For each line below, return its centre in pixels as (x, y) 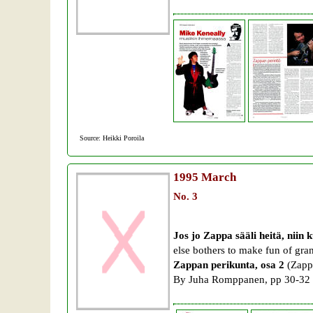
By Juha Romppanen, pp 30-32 (242, 279)
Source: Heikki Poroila (113, 138)
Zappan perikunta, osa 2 (230, 264)
